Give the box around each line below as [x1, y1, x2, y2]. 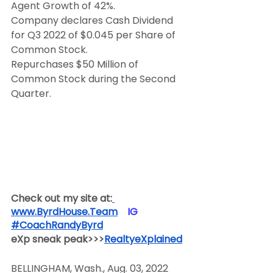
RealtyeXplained [104, 232, 182, 247]
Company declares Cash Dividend [11, 13, 175, 27]
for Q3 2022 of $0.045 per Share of [11, 28, 178, 42]
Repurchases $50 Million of [11, 57, 141, 71]
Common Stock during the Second [11, 72, 178, 86]
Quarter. [11, 87, 51, 101]
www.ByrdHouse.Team [11, 205, 118, 219]
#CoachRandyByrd [11, 218, 103, 233]
